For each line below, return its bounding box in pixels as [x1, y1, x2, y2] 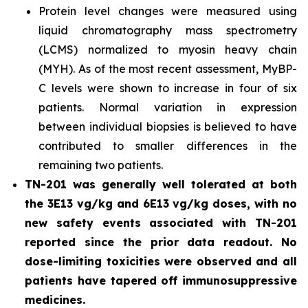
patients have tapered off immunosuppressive [25, 274, 297, 288]
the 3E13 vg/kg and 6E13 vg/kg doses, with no [25, 197, 297, 211]
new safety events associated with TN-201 [25, 216, 297, 230]
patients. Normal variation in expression [38, 100, 297, 115]
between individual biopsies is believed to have [38, 120, 297, 134]
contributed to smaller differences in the [38, 139, 297, 153]
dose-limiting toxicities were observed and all [25, 254, 297, 269]
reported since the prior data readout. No [25, 235, 297, 250]
